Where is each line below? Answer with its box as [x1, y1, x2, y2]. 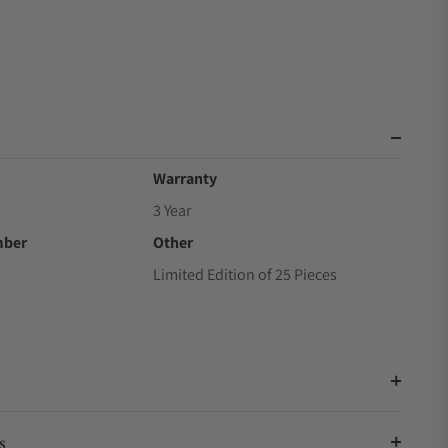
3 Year [153, 200, 192, 221]
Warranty [153, 168, 218, 189]
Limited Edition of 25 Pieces [153, 264, 338, 285]
